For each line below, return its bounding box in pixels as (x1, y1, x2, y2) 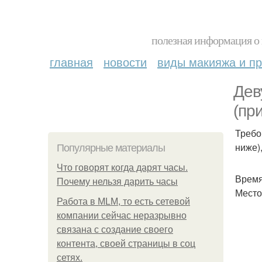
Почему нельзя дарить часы (57, 177, 178, 187)
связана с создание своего (57, 225, 173, 235)
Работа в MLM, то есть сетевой (57, 196, 190, 206)
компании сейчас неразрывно (57, 211, 187, 220)
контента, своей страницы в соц (57, 239, 195, 249)
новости (104, 53, 147, 70)
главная (50, 53, 93, 70)
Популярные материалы (57, 142, 165, 154)
